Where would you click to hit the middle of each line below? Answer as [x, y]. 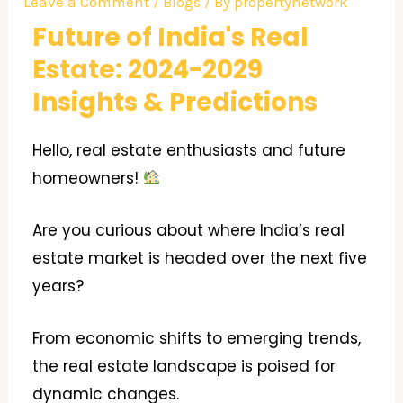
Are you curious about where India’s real [189, 230]
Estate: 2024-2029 [148, 69]
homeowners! [88, 178]
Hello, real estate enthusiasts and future [189, 150]
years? [58, 286]
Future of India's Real [171, 37]
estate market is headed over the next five [200, 258]
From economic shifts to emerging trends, [197, 339]
